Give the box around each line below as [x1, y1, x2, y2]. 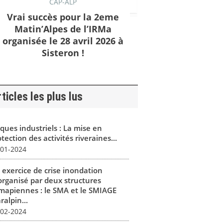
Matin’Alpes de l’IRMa [14, 22, 111, 35]
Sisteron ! [41, 46, 84, 59]
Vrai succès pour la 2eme [6, 10, 119, 23]
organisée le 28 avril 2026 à [2, 34, 123, 47]
